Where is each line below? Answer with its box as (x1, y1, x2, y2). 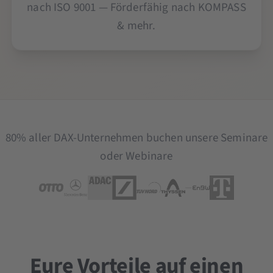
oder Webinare (100, 148, 173, 165)
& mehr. (117, 18, 156, 35)
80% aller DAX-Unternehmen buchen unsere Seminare (5, 130, 268, 147)
